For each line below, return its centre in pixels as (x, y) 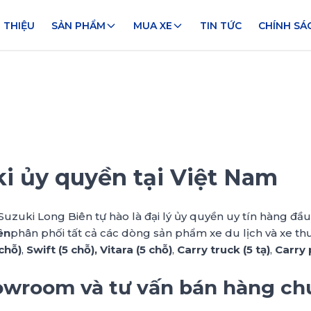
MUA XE (152, 26)
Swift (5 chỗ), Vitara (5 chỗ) (99, 250)
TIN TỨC (220, 26)
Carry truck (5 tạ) (224, 250)
